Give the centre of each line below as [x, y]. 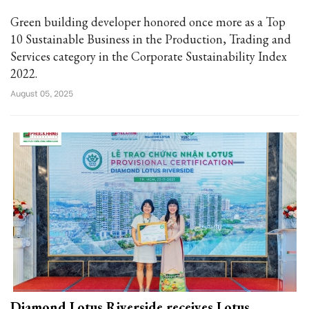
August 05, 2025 [42, 93]
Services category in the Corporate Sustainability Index [149, 56]
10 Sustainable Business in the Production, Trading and [151, 39]
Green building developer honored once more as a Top [148, 22]
